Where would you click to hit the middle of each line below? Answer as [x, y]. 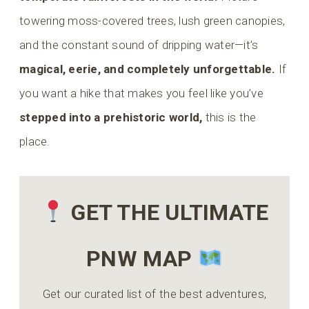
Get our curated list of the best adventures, [154, 293]
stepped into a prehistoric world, [111, 117]
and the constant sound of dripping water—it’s [139, 44]
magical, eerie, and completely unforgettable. [148, 69]
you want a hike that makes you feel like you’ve [141, 93]
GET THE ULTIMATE [170, 212]
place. [35, 141]
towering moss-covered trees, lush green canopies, [152, 20]
